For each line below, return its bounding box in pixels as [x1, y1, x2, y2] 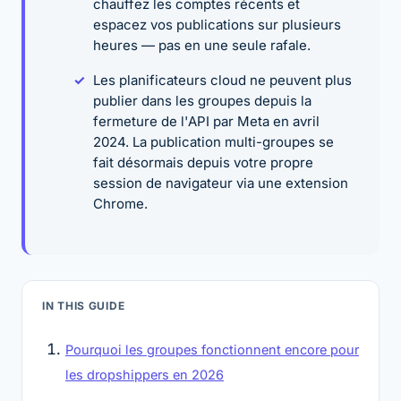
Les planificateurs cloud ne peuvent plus [93, 71, 352, 89]
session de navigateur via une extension [93, 174, 348, 192]
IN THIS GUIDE [42, 298, 125, 312]
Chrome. [93, 194, 148, 212]
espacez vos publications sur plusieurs [93, 15, 341, 33]
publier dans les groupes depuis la [93, 91, 311, 109]
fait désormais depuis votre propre [93, 153, 313, 171]
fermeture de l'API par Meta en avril [93, 112, 320, 130]
